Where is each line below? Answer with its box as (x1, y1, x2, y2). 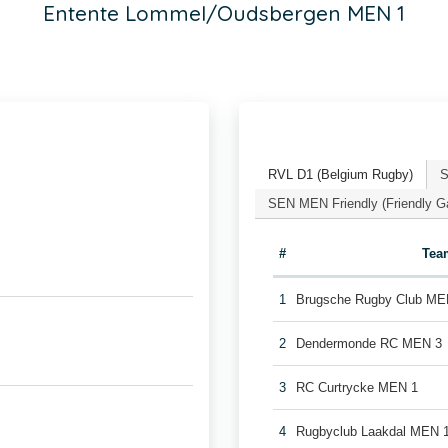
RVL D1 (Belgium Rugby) (268, 166, 413, 182)
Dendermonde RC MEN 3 (296, 336, 443, 351)
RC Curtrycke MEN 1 (296, 380, 419, 395)
